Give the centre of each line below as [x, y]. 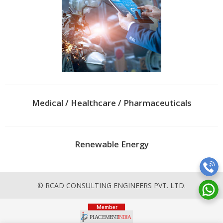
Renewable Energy [111, 144]
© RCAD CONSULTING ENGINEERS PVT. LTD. [111, 185]
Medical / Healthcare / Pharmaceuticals [111, 103]
